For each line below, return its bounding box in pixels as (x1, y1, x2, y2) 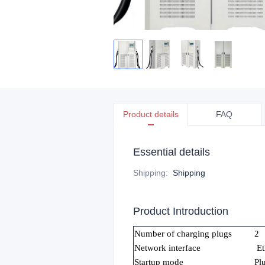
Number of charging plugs (134, 229, 232, 238)
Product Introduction (133, 205, 228, 217)
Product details (122, 109, 179, 119)
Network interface (134, 243, 201, 253)
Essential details (133, 146, 210, 158)
